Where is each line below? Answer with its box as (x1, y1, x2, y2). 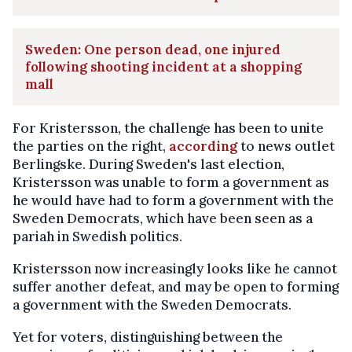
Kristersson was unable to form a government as (13, 174, 329, 192)
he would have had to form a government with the (13, 192, 334, 210)
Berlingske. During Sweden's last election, (13, 156, 284, 174)
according (169, 137, 237, 156)
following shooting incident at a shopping (25, 58, 302, 76)
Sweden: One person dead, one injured (25, 41, 280, 59)
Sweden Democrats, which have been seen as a (13, 210, 313, 228)
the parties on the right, (13, 137, 169, 156)
